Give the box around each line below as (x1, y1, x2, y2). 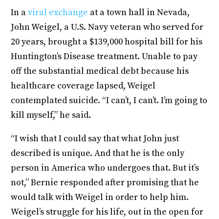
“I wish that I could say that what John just (11, 133, 179, 145)
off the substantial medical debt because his (11, 66, 189, 77)
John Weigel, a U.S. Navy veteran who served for (11, 22, 204, 33)
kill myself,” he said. (11, 109, 91, 121)
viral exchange (28, 7, 88, 19)
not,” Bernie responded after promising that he (11, 177, 199, 189)
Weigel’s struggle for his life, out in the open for (11, 206, 204, 218)
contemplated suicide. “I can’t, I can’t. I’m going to (11, 95, 208, 107)
